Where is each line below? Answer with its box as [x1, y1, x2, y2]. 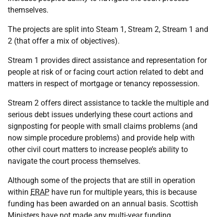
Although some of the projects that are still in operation [8, 176, 195, 185]
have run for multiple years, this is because [49, 187, 197, 197]
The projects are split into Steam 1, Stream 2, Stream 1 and [8, 25, 208, 34]
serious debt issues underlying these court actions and [8, 110, 193, 119]
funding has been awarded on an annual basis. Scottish [8, 199, 198, 208]
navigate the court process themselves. [8, 156, 140, 166]
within [8, 187, 31, 197]
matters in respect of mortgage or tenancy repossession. [8, 79, 200, 88]
